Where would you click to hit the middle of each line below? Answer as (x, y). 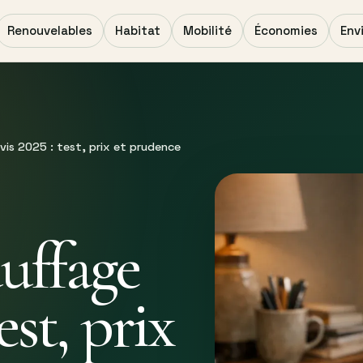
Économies (286, 30)
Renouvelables (50, 30)
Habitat (138, 30)
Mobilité (207, 30)
